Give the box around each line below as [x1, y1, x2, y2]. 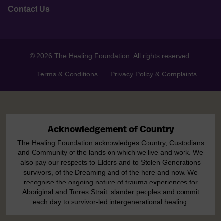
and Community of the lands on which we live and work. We [18, 148, 203, 156]
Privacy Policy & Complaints [110, 70, 197, 78]
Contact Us [8, 5, 50, 13]
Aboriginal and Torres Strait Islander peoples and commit [22, 188, 199, 196]
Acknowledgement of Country [47, 123, 174, 135]
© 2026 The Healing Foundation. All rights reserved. [30, 52, 191, 60]
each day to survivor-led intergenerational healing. [32, 198, 189, 206]
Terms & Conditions [37, 70, 98, 78]
